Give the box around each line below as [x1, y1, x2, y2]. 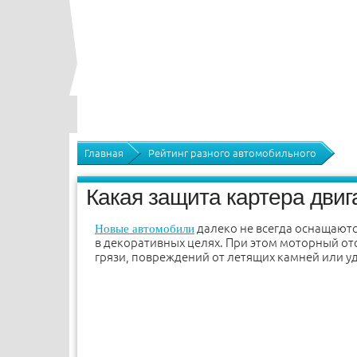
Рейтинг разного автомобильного [148, 147, 316, 159]
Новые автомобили [95, 222, 194, 235]
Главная [84, 147, 124, 159]
